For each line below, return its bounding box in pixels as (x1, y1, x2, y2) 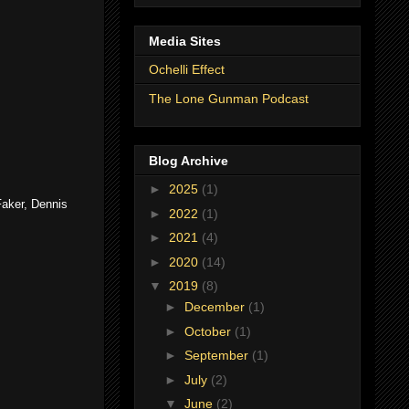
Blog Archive (149, 153, 228, 169)
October (184, 323, 235, 339)
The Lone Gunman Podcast (149, 90, 309, 106)
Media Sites (149, 33, 221, 48)
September (184, 348, 252, 363)
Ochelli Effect (149, 61, 225, 77)
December (184, 299, 248, 315)
